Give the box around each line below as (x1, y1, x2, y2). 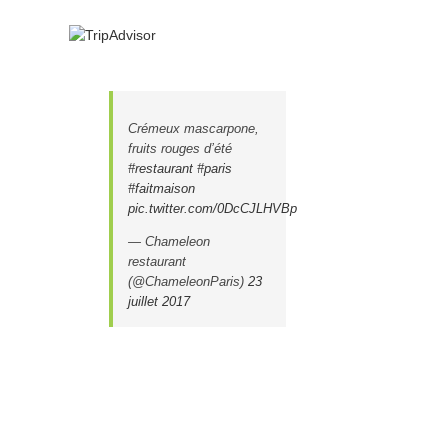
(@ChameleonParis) (127, 273, 248, 289)
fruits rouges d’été (127, 140, 232, 156)
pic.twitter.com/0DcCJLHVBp (127, 200, 297, 216)
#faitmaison (127, 180, 195, 196)
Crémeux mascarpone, (127, 120, 259, 136)
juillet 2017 (127, 293, 190, 309)
